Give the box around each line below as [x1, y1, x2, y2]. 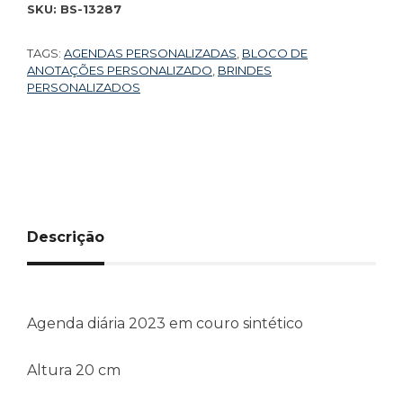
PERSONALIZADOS [27, 79, 140, 94]
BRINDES [218, 62, 272, 77]
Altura [27, 361, 76, 379]
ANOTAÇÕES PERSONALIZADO [27, 62, 212, 77]
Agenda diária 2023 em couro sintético [27, 314, 303, 332]
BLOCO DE [242, 45, 308, 60]
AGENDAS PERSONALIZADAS [64, 45, 237, 60]
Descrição [27, 228, 104, 246]
